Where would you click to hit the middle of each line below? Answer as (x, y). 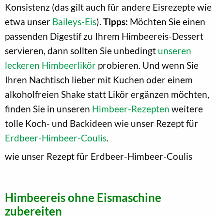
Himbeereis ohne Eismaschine (83, 197)
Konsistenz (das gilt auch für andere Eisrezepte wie (108, 7)
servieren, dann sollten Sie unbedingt (81, 50)
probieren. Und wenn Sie (147, 65)
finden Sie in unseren (48, 108)
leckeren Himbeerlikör (50, 65)
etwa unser (29, 21)
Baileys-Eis (74, 21)
